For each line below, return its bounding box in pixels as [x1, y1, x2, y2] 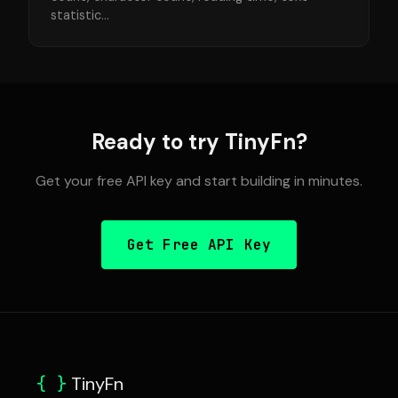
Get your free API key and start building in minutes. [36, 171, 362, 190]
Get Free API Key [126, 235, 272, 254]
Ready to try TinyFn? [91, 128, 307, 155]
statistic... [51, 7, 109, 23]
